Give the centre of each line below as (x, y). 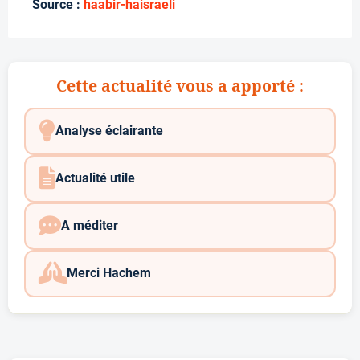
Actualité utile (95, 178)
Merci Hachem (108, 273)
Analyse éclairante (109, 131)
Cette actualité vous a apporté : (180, 85)
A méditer (89, 226)
